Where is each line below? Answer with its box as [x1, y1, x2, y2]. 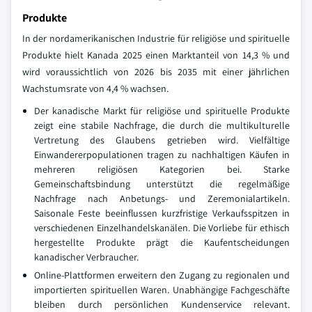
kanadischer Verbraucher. [34, 250, 139, 263]
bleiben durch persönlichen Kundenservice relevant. [34, 297, 290, 311]
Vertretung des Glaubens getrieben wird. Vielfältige [34, 133, 290, 146]
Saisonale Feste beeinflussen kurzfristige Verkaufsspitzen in [34, 206, 290, 219]
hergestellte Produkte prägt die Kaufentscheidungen [34, 235, 290, 249]
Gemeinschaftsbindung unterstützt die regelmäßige [34, 177, 290, 190]
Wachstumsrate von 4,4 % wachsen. [22, 81, 169, 95]
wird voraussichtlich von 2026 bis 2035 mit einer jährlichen [22, 65, 290, 78]
